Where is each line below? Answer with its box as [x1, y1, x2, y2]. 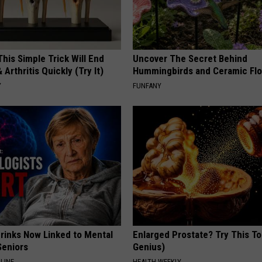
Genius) [133, 241, 166, 253]
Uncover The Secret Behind [133, 53, 248, 65]
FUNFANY [133, 81, 162, 91]
